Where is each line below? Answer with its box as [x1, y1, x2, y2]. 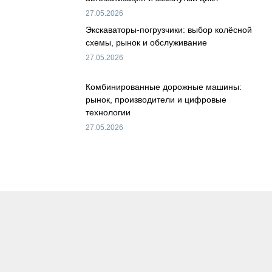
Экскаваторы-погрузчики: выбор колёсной [86, 25, 252, 35]
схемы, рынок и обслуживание [86, 38, 207, 48]
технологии [86, 107, 131, 117]
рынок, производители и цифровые [86, 94, 226, 104]
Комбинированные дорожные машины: [86, 81, 242, 92]
